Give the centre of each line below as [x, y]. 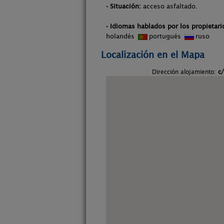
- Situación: [123, 6]
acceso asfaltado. [169, 6]
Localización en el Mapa [153, 55]
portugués [166, 36]
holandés [121, 36]
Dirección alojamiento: [185, 72]
